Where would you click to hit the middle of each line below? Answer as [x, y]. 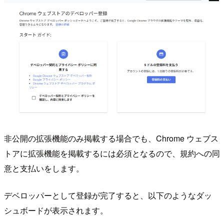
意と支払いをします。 [44, 168]
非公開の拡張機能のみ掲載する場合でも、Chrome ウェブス [111, 138]
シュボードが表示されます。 [56, 210]
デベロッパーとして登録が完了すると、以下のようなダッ [108, 195]
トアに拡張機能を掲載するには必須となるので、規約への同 [112, 153]
